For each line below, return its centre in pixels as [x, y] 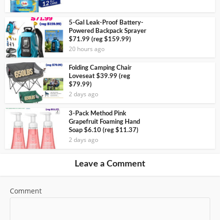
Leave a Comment [110, 164]
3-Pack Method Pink [97, 114]
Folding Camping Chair [100, 68]
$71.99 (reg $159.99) [100, 39]
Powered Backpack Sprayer [108, 31]
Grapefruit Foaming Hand [104, 122]
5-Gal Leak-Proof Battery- [106, 23]
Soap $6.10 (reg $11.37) [104, 131]
